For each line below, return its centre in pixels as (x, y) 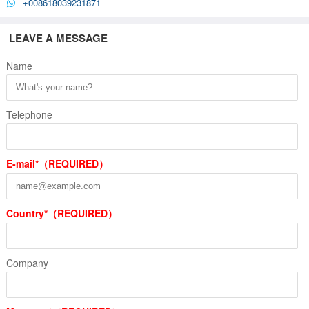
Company (27, 262)
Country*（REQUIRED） (61, 213)
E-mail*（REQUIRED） (57, 163)
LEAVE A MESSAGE (59, 38)
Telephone (29, 114)
